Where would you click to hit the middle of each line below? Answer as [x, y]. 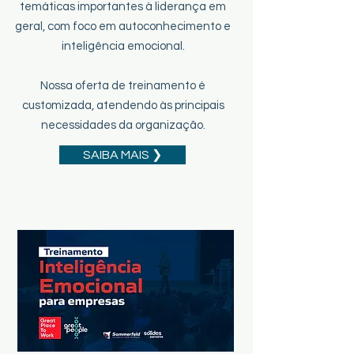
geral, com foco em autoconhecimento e [123, 26]
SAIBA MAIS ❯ [122, 155]
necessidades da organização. [123, 125]
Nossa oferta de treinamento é [123, 86]
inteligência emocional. [123, 46]
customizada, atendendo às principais [123, 105]
